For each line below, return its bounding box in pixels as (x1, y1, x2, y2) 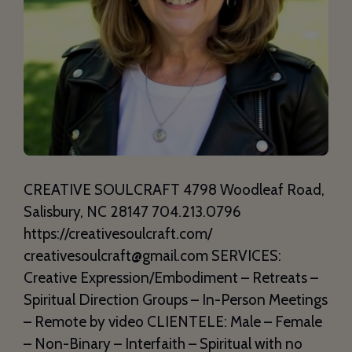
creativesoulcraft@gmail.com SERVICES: (24, 246, 281, 265)
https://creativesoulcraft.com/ (24, 224, 212, 243)
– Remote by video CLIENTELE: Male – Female (24, 312, 322, 331)
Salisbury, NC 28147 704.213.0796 (24, 202, 241, 221)
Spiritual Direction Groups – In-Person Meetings (24, 290, 328, 309)
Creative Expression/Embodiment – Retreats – (24, 268, 318, 287)
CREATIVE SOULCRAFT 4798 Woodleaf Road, (24, 180, 324, 199)
